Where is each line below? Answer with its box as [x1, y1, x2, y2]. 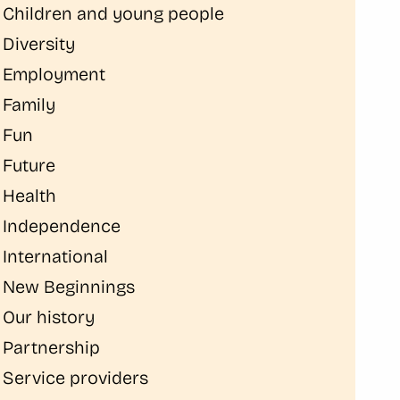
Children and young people [3, 3, 225, 24]
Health [3, 185, 57, 206]
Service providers [3, 367, 149, 388]
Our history [3, 306, 96, 328]
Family [3, 94, 56, 115]
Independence [3, 215, 121, 237]
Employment [3, 63, 106, 85]
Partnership [3, 337, 101, 358]
